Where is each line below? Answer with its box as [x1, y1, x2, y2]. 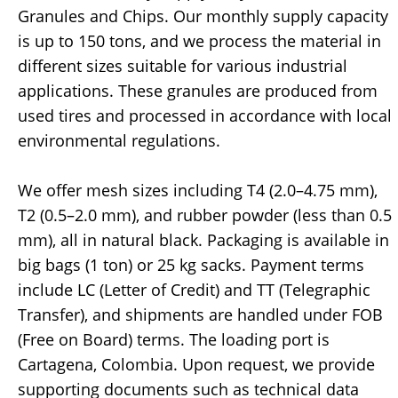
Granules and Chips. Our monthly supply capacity [18, 5, 388, 28]
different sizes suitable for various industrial [18, 55, 347, 77]
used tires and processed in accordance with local [18, 105, 392, 127]
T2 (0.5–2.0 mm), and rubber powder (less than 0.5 [18, 204, 392, 227]
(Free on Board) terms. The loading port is [18, 329, 330, 351]
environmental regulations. [18, 130, 220, 152]
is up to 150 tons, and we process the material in [18, 30, 381, 52]
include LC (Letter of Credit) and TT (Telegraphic [18, 279, 370, 301]
